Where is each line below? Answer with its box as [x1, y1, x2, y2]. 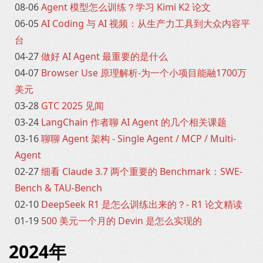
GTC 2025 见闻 [41, 99, 104, 112]
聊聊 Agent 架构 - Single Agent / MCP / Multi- [41, 132, 236, 145]
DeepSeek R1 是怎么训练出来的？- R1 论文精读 [41, 198, 242, 211]
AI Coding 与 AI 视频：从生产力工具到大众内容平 [41, 17, 250, 30]
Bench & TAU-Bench [15, 181, 102, 194]
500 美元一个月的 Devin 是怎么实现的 [41, 214, 202, 227]
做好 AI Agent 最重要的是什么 [41, 50, 168, 63]
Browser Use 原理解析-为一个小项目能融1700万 [41, 66, 247, 79]
